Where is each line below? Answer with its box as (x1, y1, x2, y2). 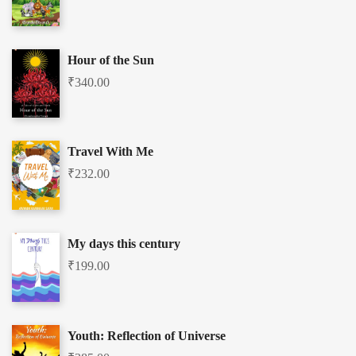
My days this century (68, 236, 180, 250)
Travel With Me (68, 145, 153, 159)
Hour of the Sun (68, 52, 154, 67)
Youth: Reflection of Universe (68, 328, 226, 342)
